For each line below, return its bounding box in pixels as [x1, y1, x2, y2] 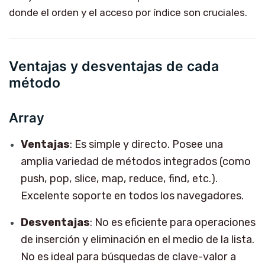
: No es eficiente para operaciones [90, 215, 256, 229]
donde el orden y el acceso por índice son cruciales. [9, 6, 247, 18]
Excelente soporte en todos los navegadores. [21, 189, 244, 202]
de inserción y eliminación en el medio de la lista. [21, 232, 254, 246]
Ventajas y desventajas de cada [9, 57, 219, 75]
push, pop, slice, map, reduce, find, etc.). [21, 172, 218, 185]
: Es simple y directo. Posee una [70, 137, 223, 151]
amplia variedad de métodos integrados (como [21, 154, 251, 168]
